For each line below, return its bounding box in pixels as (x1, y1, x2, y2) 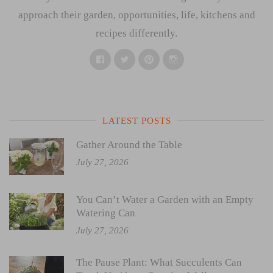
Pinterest (152, 54, 185, 64)
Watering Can (76, 207, 135, 219)
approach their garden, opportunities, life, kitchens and (18, 9, 255, 21)
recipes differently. (96, 27, 177, 40)
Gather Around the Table (76, 139, 182, 151)
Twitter (128, 54, 155, 64)
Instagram (177, 54, 215, 64)
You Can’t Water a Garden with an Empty (76, 194, 253, 206)
